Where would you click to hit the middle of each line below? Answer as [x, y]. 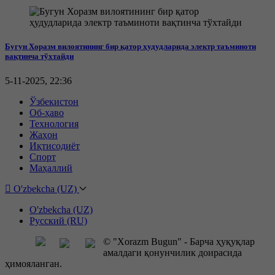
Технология [54, 123]
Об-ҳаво [47, 112]
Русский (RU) [58, 220]
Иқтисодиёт [55, 145]
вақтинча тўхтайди [39, 56]
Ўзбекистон [54, 101]
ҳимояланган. [33, 263]
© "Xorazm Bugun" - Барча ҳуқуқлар [179, 241]
